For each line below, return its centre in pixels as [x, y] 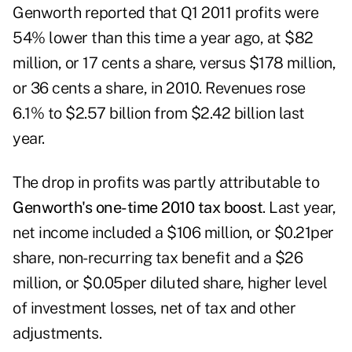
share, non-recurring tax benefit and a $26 [158, 258]
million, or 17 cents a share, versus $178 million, [174, 63]
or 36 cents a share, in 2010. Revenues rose [159, 88]
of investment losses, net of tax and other [154, 308]
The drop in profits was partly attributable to [166, 183]
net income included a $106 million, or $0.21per [173, 233]
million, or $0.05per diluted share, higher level [170, 283]
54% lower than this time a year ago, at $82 [163, 38]
